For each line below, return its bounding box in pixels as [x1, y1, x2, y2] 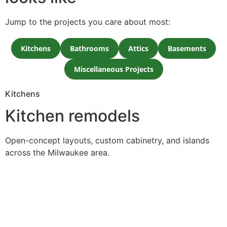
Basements [168, 44, 206, 54]
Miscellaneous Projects [73, 64, 154, 74]
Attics [128, 44, 148, 54]
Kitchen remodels [5, 106, 140, 126]
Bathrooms [70, 44, 109, 54]
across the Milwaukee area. [5, 147, 109, 158]
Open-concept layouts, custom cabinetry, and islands [5, 135, 209, 146]
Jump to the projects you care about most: [5, 17, 170, 27]
